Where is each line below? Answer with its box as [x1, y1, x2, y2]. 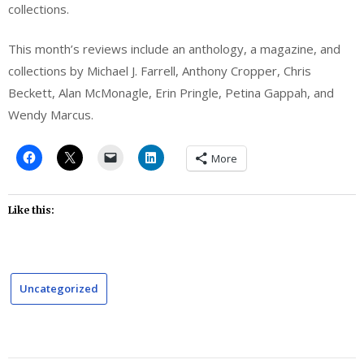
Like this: [8, 203, 54, 216]
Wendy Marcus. [8, 106, 93, 123]
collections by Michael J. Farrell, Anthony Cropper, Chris [8, 63, 311, 80]
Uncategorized [19, 280, 98, 296]
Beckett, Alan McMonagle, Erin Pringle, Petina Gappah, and [8, 84, 334, 102]
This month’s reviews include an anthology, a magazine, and [8, 41, 340, 58]
